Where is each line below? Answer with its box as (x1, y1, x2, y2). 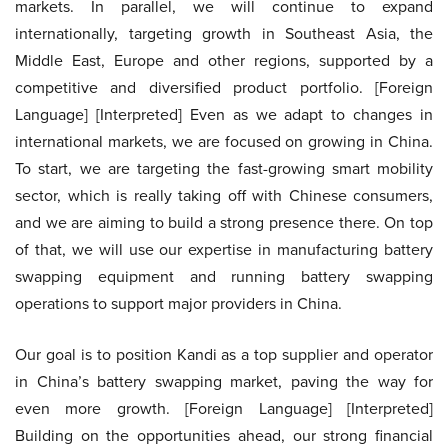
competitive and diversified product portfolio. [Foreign (15, 76, 433, 99)
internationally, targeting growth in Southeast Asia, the (15, 22, 433, 45)
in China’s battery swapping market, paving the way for (15, 370, 433, 393)
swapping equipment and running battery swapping (15, 265, 433, 288)
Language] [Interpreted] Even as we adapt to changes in (15, 103, 433, 126)
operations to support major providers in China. (15, 292, 342, 315)
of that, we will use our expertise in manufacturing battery (15, 238, 433, 261)
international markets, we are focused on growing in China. (15, 130, 433, 153)
